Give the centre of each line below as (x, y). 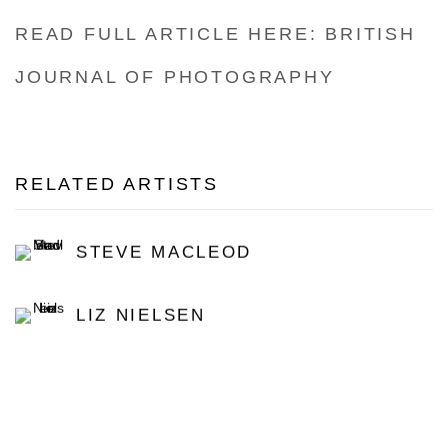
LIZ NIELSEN (141, 315)
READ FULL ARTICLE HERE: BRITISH (215, 34)
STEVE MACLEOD (164, 252)
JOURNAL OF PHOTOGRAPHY (175, 77)
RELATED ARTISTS (117, 184)
